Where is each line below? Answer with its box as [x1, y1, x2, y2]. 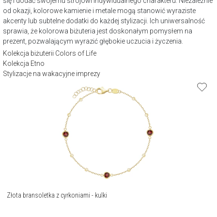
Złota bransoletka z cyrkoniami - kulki [7, 191, 108, 199]
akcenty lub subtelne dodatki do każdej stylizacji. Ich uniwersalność [3, 16, 205, 25]
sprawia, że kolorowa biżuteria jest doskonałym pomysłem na [3, 27, 192, 35]
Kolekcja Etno [3, 59, 45, 67]
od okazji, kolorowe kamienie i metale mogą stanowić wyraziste [3, 6, 196, 15]
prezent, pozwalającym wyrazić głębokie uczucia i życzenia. [3, 37, 183, 45]
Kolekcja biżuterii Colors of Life [3, 49, 96, 57]
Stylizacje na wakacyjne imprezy [3, 69, 100, 77]
